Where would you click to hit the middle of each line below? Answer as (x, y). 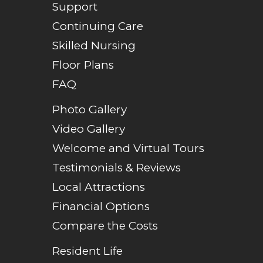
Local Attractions (99, 187)
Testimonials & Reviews (117, 168)
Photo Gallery (90, 110)
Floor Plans (83, 65)
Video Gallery (89, 129)
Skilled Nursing (94, 46)
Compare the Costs (105, 226)
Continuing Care (98, 26)
